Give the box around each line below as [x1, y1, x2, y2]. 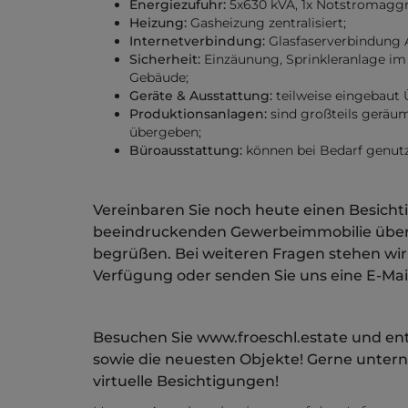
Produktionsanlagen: [129, 106, 267, 123]
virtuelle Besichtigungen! [93, 372, 279, 391]
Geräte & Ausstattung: [129, 87, 272, 105]
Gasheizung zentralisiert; [187, 15, 346, 32]
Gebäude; [129, 69, 189, 87]
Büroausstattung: [129, 142, 242, 159]
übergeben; [129, 124, 201, 141]
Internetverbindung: [129, 33, 265, 50]
